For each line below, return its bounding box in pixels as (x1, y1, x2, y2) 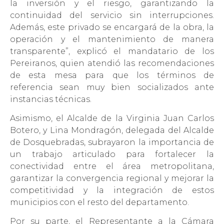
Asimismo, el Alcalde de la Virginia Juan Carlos (10, 113, 214, 123)
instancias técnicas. (10, 94, 93, 104)
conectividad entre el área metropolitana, (10, 161, 214, 171)
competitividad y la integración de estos (10, 185, 214, 195)
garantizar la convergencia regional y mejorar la (10, 173, 214, 183)
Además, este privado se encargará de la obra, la (10, 22, 214, 32)
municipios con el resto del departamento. (10, 197, 189, 207)
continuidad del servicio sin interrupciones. (10, 10, 214, 20)
